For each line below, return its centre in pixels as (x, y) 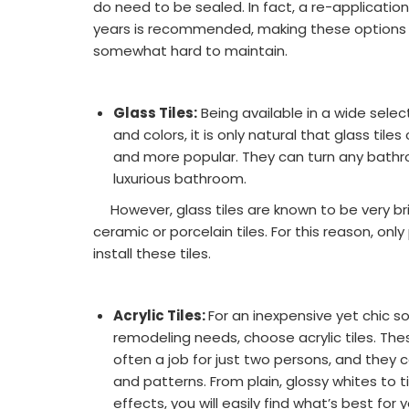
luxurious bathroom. (180, 178)
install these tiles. (152, 253)
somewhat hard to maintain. (190, 51)
